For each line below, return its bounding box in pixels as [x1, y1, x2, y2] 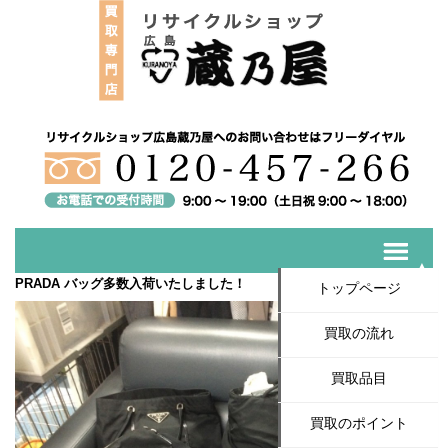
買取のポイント [310, 415, 409, 431]
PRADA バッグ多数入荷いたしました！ [15, 275, 246, 291]
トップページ [317, 280, 402, 296]
